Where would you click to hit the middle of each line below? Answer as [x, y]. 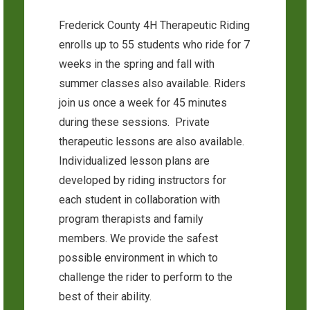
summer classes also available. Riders [152, 83]
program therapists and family [131, 219]
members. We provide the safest [138, 238]
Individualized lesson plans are [134, 161]
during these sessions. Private [134, 122]
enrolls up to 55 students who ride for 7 [154, 44]
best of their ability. [105, 296]
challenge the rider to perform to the [146, 277]
